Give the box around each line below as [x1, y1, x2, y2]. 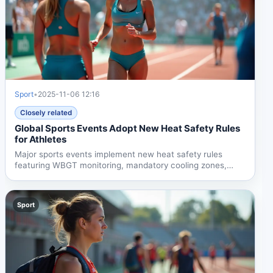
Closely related [20, 108, 73, 117]
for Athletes [15, 133, 67, 145]
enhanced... [15, 171, 62, 181]
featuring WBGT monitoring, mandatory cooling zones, [15, 160, 227, 170]
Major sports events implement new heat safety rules [15, 149, 223, 159]
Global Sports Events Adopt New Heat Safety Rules [15, 122, 241, 134]
